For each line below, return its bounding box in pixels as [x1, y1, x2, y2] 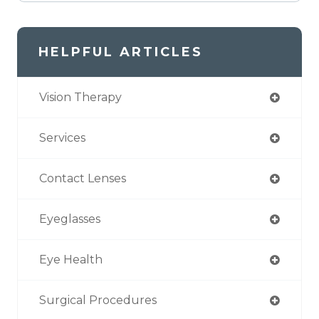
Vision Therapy [39, 90, 122, 105]
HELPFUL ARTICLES [38, 44, 203, 61]
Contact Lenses [39, 172, 126, 186]
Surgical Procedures [39, 293, 157, 308]
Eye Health [39, 253, 103, 267]
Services [39, 131, 85, 145]
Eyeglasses [39, 212, 100, 226]
